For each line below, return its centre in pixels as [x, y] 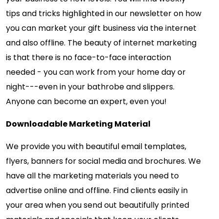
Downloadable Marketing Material [78, 124]
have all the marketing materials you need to [92, 176]
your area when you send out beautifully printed [98, 205]
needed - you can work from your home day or [96, 72]
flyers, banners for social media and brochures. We [103, 161]
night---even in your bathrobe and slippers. [90, 87]
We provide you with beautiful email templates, [96, 147]
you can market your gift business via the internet [101, 28]
